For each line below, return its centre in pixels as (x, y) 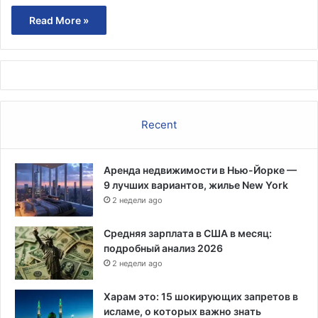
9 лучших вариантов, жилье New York (196, 185)
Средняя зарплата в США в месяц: (188, 233)
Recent (159, 124)
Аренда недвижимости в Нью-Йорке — (200, 170)
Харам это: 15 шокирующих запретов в (201, 296)
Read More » (59, 20)
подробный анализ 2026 (163, 248)
